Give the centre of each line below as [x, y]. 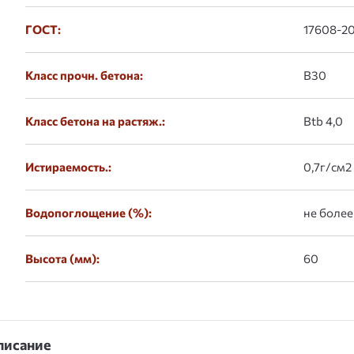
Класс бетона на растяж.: [95, 121]
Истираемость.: [68, 167]
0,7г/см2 [328, 167]
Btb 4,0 [323, 121]
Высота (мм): [62, 258]
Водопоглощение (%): [88, 213]
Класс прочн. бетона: [84, 75]
